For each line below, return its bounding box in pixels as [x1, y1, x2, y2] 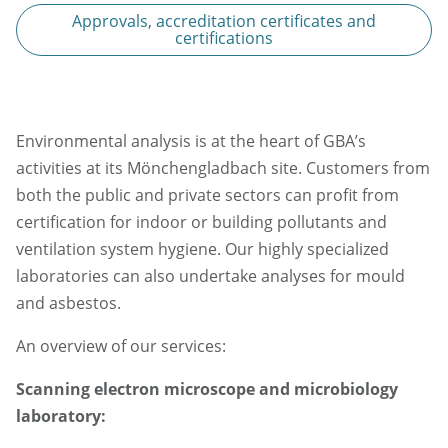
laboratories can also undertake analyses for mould [16, 265, 405, 288]
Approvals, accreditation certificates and [72, 10, 376, 33]
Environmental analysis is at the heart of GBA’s [16, 130, 366, 153]
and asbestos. [16, 292, 121, 315]
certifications [175, 27, 273, 50]
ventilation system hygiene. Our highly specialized [16, 238, 389, 261]
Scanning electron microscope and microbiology [16, 378, 398, 401]
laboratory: [16, 405, 106, 428]
